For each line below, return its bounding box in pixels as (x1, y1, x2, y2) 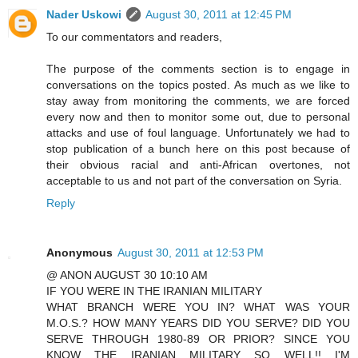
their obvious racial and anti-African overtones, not (46, 158, 350, 172)
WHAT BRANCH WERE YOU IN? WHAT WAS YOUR (46, 300, 350, 314)
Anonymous (46, 246, 113, 260)
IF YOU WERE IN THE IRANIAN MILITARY (46, 284, 262, 298)
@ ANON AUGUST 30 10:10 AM (46, 268, 208, 282)
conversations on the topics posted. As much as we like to (46, 78, 350, 92)
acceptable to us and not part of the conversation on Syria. (46, 174, 342, 188)
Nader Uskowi (46, 8, 121, 22)
